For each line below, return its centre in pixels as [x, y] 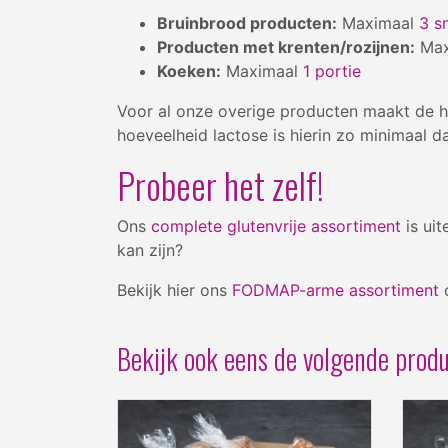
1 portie [332, 70]
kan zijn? [150, 249]
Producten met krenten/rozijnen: [286, 46]
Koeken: [189, 70]
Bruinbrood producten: [247, 22]
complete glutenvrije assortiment [276, 225]
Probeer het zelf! [220, 184]
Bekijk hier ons [174, 289]
